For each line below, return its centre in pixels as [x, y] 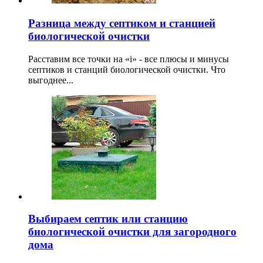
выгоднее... [51, 80]
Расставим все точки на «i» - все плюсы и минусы [129, 59]
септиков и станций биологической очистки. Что [127, 69]
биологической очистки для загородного [132, 232]
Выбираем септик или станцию [108, 219]
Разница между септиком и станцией [122, 23]
